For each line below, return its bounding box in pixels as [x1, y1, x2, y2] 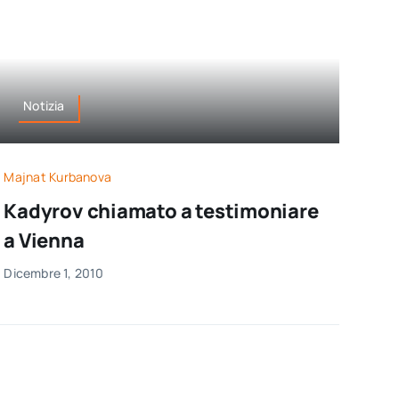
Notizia [23, 96, 65, 114]
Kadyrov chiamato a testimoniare [4, 198, 319, 225]
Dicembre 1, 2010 [4, 265, 104, 282]
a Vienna [4, 227, 85, 255]
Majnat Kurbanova [4, 168, 112, 186]
